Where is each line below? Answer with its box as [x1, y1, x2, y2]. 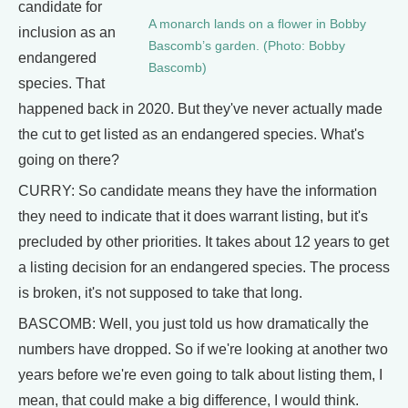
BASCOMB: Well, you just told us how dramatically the [18, 315, 369, 331]
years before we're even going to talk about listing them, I [18, 366, 382, 382]
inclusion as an [18, 24, 116, 40]
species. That [18, 75, 105, 91]
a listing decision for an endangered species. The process [18, 259, 390, 275]
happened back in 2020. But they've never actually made [18, 100, 382, 117]
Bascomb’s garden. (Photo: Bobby [148, 38, 345, 53]
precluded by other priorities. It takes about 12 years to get [18, 233, 389, 250]
